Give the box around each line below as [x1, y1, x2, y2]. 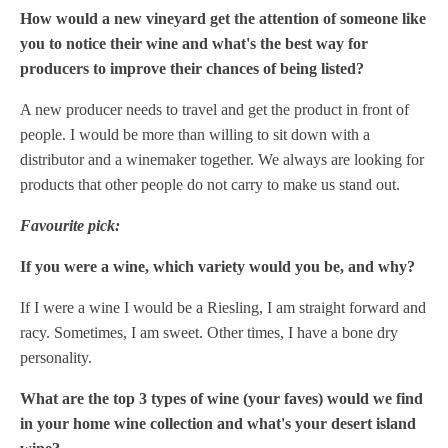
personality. [20, 348, 92, 366]
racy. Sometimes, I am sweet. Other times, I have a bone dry [20, 323, 398, 341]
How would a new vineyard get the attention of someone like [20, 9, 426, 27]
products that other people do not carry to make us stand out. [20, 175, 400, 193]
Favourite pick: [20, 216, 120, 234]
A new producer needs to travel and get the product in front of [20, 100, 409, 118]
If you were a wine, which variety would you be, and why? [20, 257, 415, 275]
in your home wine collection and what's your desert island [20, 414, 416, 432]
